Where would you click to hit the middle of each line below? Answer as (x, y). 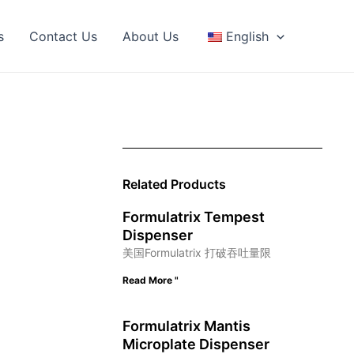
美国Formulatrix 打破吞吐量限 (196, 252)
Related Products (174, 184)
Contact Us (64, 36)
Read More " (150, 280)
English (248, 36)
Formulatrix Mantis (186, 326)
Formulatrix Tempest (193, 217)
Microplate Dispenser (196, 344)
